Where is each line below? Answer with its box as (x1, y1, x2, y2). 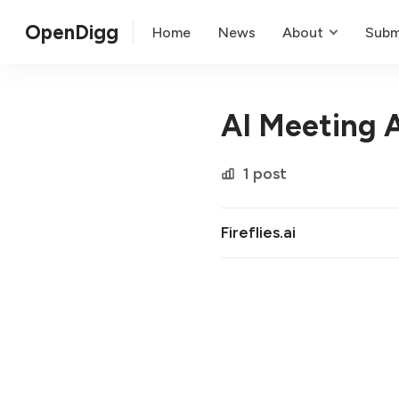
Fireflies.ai (221, 224, 296, 242)
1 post (242, 164, 287, 183)
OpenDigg (25, 20, 118, 45)
